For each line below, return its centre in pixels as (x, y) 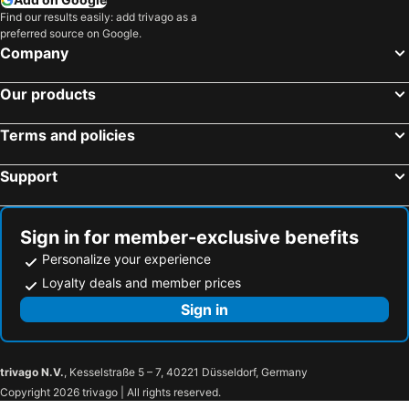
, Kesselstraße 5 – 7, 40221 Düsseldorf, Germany (186, 372)
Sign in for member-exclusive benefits (189, 237)
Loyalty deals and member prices (142, 282)
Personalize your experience (126, 258)
